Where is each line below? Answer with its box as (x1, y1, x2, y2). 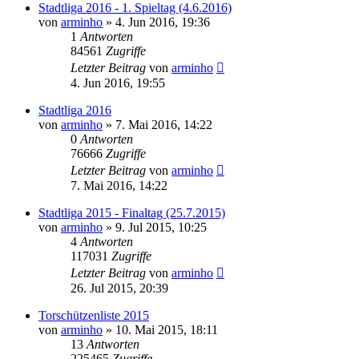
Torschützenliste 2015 (38, 308, 149, 322)
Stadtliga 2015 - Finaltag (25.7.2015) (38, 205, 225, 220)
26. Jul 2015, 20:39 (71, 280, 168, 295)
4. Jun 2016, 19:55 (71, 75, 165, 90)
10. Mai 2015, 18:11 (115, 322, 218, 337)
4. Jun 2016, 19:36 (115, 14, 210, 29)
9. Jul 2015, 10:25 (115, 220, 207, 234)
